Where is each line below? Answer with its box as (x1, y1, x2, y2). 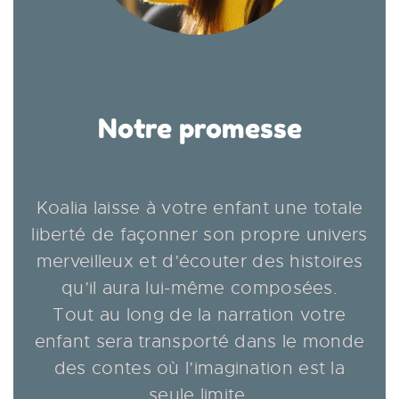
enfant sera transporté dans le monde (34, 330, 365, 353)
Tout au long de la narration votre (53, 303, 346, 326)
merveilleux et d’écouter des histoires (36, 249, 363, 273)
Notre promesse (97, 111, 302, 144)
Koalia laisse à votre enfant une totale (36, 196, 363, 219)
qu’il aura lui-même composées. (61, 276, 338, 299)
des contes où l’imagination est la (53, 356, 346, 379)
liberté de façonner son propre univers (31, 223, 368, 246)
